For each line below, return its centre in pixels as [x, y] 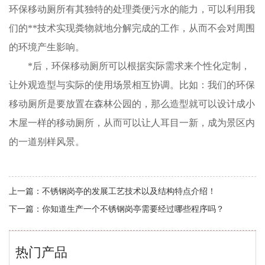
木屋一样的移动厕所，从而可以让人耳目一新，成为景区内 [132, 123]
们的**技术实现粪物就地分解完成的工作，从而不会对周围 [132, 28]
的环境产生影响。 [47, 47]
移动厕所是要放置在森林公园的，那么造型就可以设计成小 [132, 104]
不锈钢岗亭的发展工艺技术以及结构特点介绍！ [129, 192]
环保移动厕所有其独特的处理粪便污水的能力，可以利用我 [132, 9]
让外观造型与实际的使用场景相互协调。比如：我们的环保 [132, 85]
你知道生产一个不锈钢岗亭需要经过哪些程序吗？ [133, 209]
